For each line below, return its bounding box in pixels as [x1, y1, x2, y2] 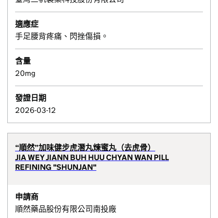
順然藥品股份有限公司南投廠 [15, 204, 118, 214]
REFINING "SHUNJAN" [15, 163, 96, 172]
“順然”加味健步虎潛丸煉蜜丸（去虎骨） [15, 143, 155, 152]
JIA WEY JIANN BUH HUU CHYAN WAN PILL [15, 153, 169, 162]
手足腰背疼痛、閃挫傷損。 [15, 32, 109, 41]
